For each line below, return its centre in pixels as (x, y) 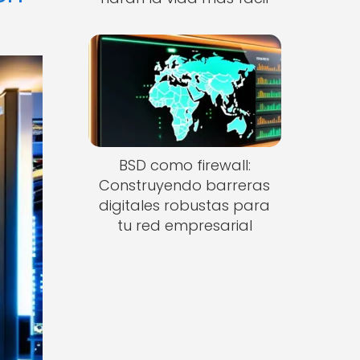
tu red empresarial (184, 226)
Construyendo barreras (185, 186)
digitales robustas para (185, 206)
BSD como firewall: (184, 166)
